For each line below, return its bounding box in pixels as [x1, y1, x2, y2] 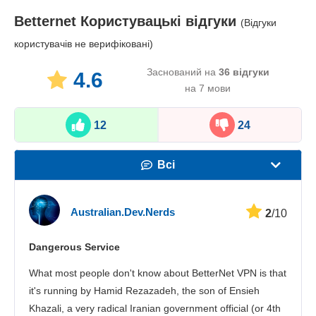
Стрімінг [142, 219, 190, 232]
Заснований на [146, 66, 219, 78]
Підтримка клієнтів [114, 280, 215, 293]
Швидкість [138, 189, 195, 202]
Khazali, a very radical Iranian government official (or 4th [29, 303, 281, 315]
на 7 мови [185, 83, 231, 95]
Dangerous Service [29, 241, 120, 253]
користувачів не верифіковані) [14, 38, 153, 50]
